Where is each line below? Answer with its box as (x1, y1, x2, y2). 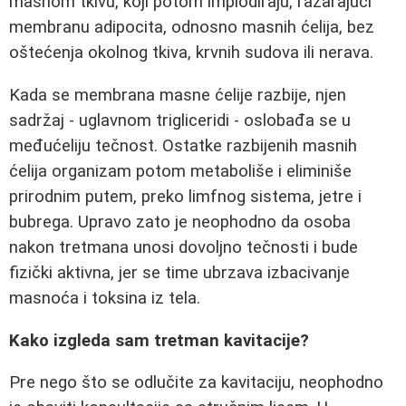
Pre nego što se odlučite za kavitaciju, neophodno (9, 372, 383, 393)
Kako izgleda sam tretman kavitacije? (9, 330, 309, 351)
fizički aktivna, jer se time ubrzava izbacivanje (9, 263, 350, 283)
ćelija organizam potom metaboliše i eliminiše (9, 161, 352, 181)
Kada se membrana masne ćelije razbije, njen (9, 85, 346, 105)
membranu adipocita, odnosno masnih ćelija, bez (9, 17, 374, 38)
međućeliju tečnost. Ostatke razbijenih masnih (9, 136, 357, 156)
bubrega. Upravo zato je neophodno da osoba (9, 212, 351, 232)
